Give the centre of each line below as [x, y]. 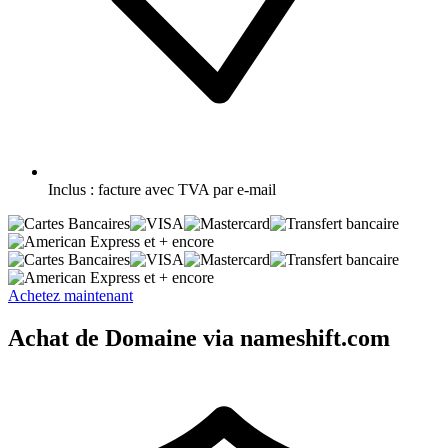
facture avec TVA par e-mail [187, 189]
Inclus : [71, 189]
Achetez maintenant [70, 295]
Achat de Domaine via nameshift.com [199, 337]
